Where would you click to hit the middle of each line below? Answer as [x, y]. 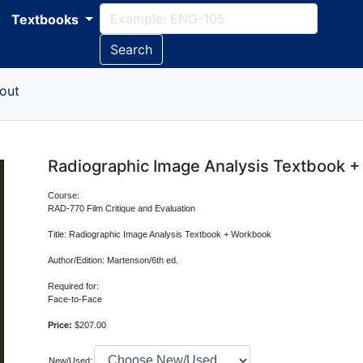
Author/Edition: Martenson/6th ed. [113, 260]
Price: [62, 325]
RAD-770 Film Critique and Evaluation [122, 208]
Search [131, 49]
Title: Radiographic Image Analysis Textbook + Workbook [160, 234]
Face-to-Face [75, 299]
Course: [65, 195]
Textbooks [47, 19]
